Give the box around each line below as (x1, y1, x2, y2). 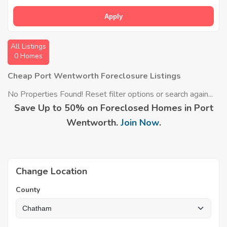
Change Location (16, 165, 87, 177)
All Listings (11, 42, 46, 51)
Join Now (120, 117, 159, 129)
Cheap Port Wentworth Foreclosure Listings (8, 70, 181, 82)
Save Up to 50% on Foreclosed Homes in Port (14, 102, 213, 114)
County (16, 185, 40, 195)
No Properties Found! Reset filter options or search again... (8, 89, 213, 100)
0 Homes (14, 51, 43, 61)
